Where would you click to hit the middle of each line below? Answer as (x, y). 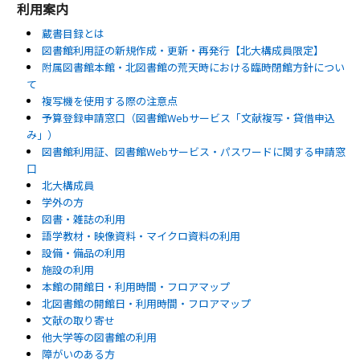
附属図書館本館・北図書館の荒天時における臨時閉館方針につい (193, 67)
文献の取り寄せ (78, 321)
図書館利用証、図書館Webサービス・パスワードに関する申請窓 (193, 152)
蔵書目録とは (73, 34)
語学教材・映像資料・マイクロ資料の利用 (141, 236)
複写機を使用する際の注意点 (109, 101)
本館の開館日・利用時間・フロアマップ (135, 287)
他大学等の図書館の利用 (99, 337)
